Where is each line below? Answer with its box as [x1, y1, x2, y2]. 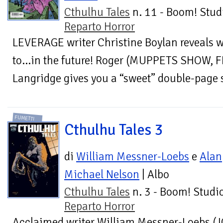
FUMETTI [14, 114, 35, 122]
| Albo [139, 167, 169, 182]
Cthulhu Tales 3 [64, 120, 163, 140]
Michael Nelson [64, 167, 139, 182]
